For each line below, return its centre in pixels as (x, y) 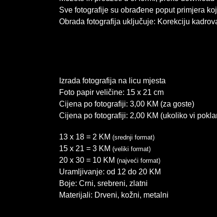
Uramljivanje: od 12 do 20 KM (110, 172)
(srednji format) (133, 137)
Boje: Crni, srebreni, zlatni (103, 183)
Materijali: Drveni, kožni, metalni (114, 195)
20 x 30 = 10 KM (88, 160)
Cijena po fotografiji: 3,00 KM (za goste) (126, 104)
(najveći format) (138, 161)
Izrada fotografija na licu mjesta (112, 81)
